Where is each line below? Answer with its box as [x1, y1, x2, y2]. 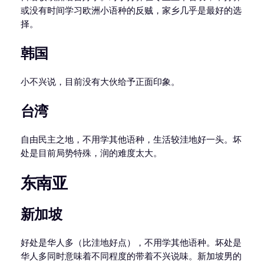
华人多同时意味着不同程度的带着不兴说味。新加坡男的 [20, 251, 242, 262]
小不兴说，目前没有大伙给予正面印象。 [20, 77, 180, 88]
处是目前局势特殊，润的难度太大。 [20, 148, 162, 159]
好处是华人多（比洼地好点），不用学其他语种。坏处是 [20, 237, 242, 249]
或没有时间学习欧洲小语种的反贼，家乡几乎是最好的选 [20, 5, 242, 16]
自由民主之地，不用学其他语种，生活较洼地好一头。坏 [20, 134, 242, 146]
